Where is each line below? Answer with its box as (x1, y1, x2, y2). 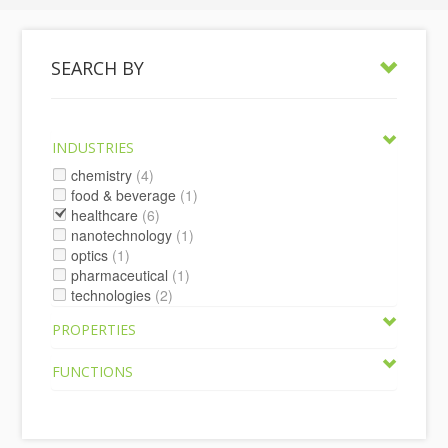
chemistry (71, 165, 133, 185)
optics (71, 245, 109, 265)
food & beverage (71, 185, 177, 205)
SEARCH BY (51, 56, 145, 80)
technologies (71, 285, 152, 305)
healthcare (71, 205, 139, 225)
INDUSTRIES (52, 138, 135, 157)
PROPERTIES (52, 320, 137, 339)
